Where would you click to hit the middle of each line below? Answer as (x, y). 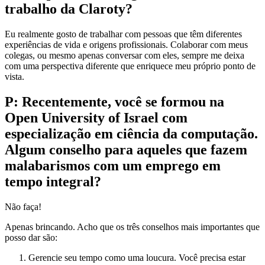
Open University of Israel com (96, 118)
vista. (14, 77)
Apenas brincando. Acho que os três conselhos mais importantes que (132, 227)
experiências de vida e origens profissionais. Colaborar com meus (126, 45)
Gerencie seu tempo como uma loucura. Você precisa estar (137, 258)
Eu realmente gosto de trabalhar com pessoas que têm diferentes (123, 34)
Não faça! (23, 207)
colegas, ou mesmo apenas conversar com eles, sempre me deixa (125, 56)
